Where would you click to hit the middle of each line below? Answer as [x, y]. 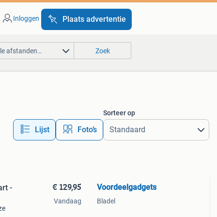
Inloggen [26, 18]
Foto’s [87, 130]
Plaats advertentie [94, 19]
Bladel [106, 201]
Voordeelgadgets [126, 187]
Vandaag [67, 201]
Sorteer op [119, 113]
